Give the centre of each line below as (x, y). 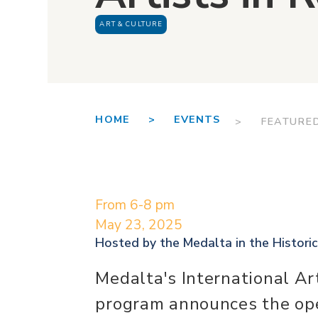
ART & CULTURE (131, 23)
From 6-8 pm (135, 205)
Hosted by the (139, 242)
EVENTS (197, 119)
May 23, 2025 (139, 225)
